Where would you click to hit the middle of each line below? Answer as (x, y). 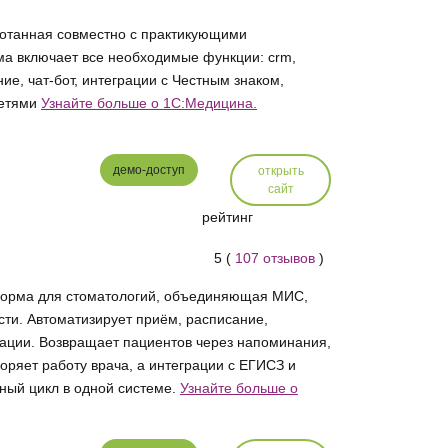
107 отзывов (275, 258)
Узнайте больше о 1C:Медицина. (148, 103)
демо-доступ (148, 170)
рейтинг (227, 217)
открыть (280, 171)
